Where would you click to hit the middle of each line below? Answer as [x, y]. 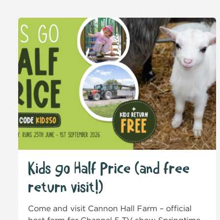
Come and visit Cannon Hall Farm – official [110, 208]
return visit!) [66, 187]
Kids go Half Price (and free [109, 169]
